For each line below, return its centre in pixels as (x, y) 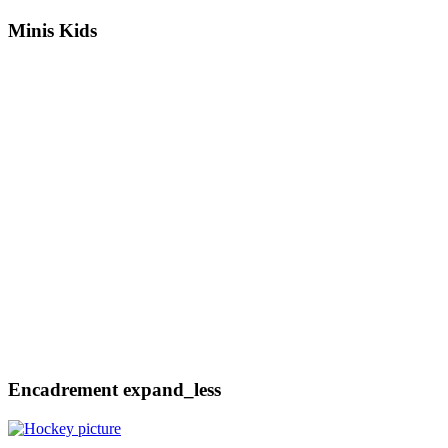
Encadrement (65, 390)
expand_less (172, 390)
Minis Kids (52, 30)
